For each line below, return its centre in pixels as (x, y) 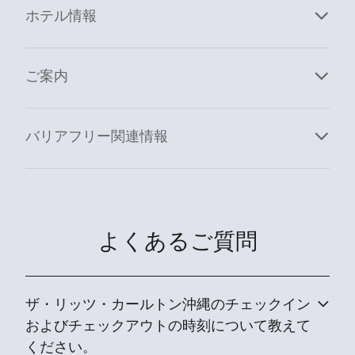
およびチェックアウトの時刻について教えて (168, 327)
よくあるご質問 (177, 244)
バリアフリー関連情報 (97, 137)
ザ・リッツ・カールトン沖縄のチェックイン (168, 305)
